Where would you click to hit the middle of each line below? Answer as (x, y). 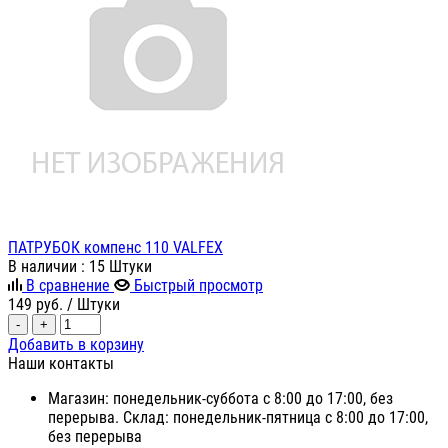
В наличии (44, 267)
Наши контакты (61, 364)
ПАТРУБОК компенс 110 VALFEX (115, 248)
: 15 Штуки (116, 267)
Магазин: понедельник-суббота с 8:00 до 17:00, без (220, 399)
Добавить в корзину (76, 345)
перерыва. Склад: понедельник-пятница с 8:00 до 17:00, (238, 418)
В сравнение (68, 286)
